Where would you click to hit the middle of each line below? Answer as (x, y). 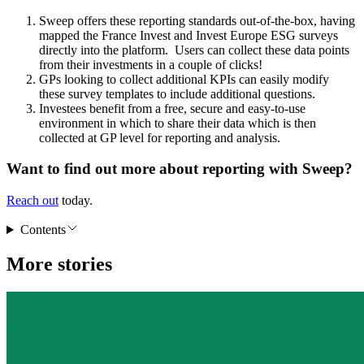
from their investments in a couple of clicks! (151, 64)
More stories (59, 264)
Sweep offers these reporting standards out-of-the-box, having (197, 20)
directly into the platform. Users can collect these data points (194, 50)
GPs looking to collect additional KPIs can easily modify (184, 79)
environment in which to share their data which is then (178, 123)
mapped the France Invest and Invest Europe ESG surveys (188, 35)
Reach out (32, 201)
